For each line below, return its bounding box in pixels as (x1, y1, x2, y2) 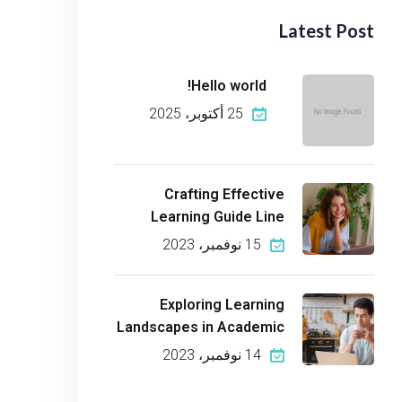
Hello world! (191, 77, 267, 94)
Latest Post (279, 20, 374, 41)
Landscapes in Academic (117, 319, 284, 336)
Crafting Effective (164, 186, 284, 203)
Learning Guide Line (151, 208, 284, 225)
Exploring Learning (160, 296, 284, 313)
